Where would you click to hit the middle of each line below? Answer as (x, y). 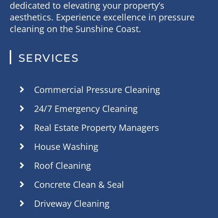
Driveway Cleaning (72, 203)
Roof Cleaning (63, 165)
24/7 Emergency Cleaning (86, 108)
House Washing (66, 146)
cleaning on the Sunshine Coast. (75, 29)
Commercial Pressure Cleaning (97, 89)
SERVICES (49, 58)
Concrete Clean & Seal (79, 184)
